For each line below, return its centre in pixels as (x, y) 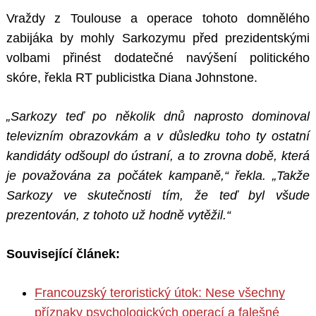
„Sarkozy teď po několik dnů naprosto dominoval (158, 117)
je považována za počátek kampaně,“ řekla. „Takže (158, 176)
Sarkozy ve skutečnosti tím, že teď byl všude (158, 196)
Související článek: (63, 254)
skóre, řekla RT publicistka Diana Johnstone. (132, 78)
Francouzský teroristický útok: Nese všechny (160, 293)
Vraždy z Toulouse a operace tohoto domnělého (158, 19)
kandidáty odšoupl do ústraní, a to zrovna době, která (158, 156)
